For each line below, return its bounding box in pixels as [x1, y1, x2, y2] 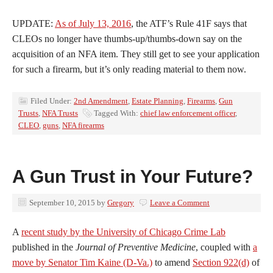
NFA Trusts [42, 108, 78, 118]
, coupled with [196, 241, 253, 252]
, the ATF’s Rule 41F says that [131, 18, 247, 29]
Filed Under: [30, 96, 74, 105]
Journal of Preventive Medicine [76, 241, 196, 252]
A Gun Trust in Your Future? [12, 166, 253, 186]
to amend [152, 257, 193, 268]
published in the [12, 241, 76, 252]
